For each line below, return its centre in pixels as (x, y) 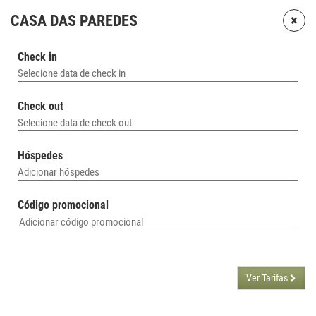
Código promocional (63, 205)
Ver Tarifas (268, 278)
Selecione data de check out (75, 123)
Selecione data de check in (72, 73)
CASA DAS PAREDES (74, 21)
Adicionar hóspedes (59, 172)
